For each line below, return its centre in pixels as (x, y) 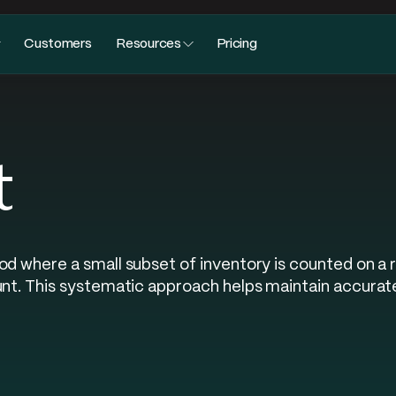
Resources (148, 44)
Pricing (236, 44)
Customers (58, 44)
